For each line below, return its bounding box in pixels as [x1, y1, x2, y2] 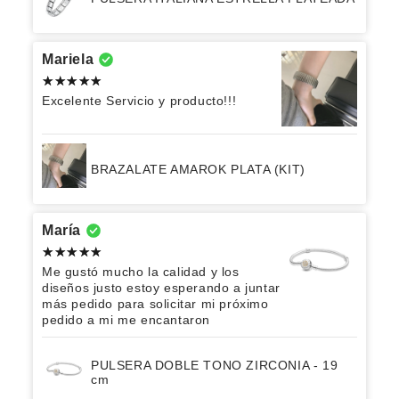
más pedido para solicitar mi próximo [42, 297, 269, 312]
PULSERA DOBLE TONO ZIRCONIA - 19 [91, 358, 338, 373]
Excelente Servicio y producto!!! [42, 94, 237, 109]
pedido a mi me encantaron [42, 313, 211, 328]
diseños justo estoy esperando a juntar [42, 281, 281, 296]
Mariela [42, 52, 94, 68]
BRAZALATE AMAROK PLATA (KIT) [91, 162, 305, 177]
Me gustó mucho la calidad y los [42, 265, 240, 280]
